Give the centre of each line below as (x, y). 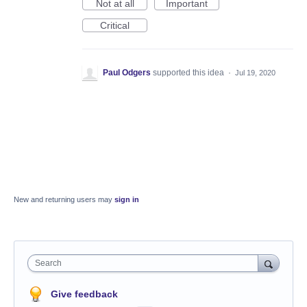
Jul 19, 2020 (255, 73)
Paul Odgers (127, 73)
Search (48, 263)
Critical (115, 26)
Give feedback (84, 294)
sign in (127, 200)
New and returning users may (64, 200)
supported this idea (189, 73)
